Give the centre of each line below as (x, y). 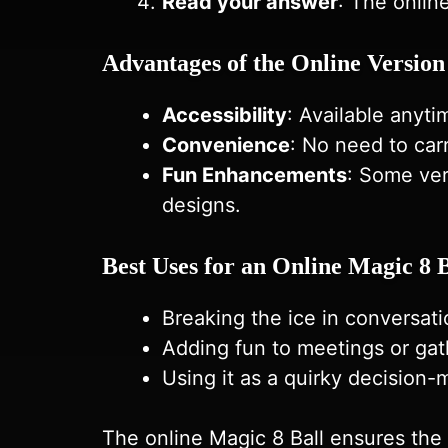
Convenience (226, 145)
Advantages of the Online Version (273, 63)
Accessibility (224, 115)
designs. (201, 205)
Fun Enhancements (254, 175)
